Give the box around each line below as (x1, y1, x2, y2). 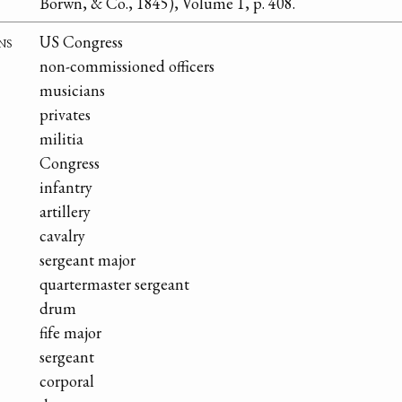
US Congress (39, 31, 123, 52)
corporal (39, 370, 94, 391)
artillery (39, 200, 91, 222)
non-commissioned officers (39, 55, 214, 76)
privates (39, 103, 91, 125)
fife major (39, 321, 101, 343)
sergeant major (39, 249, 135, 270)
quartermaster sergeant (39, 273, 189, 294)
